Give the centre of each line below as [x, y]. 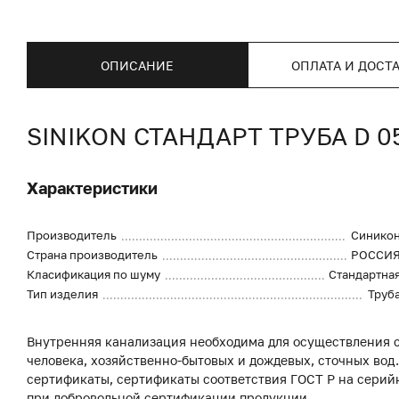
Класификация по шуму [94, 274]
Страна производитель [92, 255]
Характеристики [92, 188]
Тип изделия [62, 294]
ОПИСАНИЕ [137, 65]
